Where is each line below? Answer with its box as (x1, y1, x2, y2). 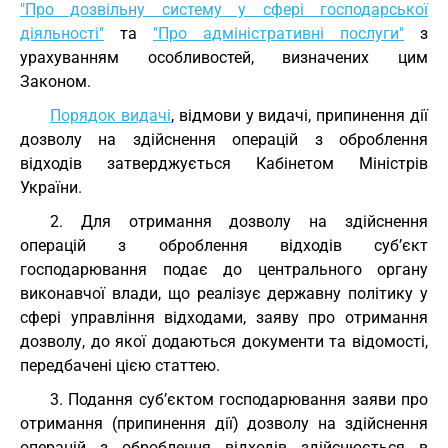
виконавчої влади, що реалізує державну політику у (20, 284, 428, 303)
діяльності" (20, 24, 104, 43)
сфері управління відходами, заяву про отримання (20, 308, 428, 327)
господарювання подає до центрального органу (20, 260, 428, 279)
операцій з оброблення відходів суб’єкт (20, 236, 428, 255)
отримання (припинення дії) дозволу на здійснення (20, 414, 428, 433)
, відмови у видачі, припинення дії (170, 106, 429, 125)
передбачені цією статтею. (20, 356, 220, 375)
